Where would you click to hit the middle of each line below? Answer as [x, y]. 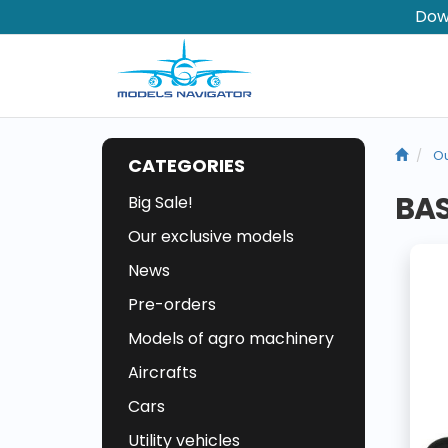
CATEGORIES [186, 166]
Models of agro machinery [231, 339]
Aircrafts [162, 373]
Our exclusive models [211, 237]
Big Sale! [160, 203]
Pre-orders [172, 305]
